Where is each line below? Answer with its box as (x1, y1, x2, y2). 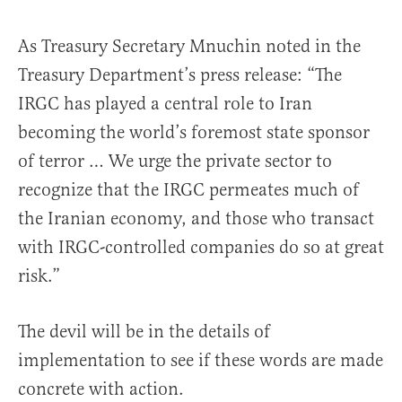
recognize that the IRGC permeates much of (18, 179, 359, 202)
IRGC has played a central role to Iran (18, 92, 312, 116)
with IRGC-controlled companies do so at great (18, 236, 384, 259)
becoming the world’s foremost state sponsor (18, 121, 370, 144)
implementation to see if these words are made (18, 349, 383, 372)
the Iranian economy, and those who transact (18, 207, 374, 231)
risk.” (18, 265, 60, 288)
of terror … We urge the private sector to (18, 150, 332, 173)
